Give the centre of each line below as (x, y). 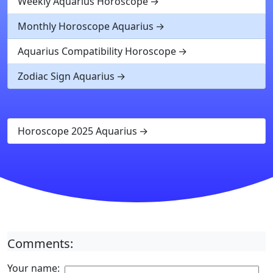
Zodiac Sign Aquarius (66, 76)
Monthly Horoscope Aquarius (86, 26)
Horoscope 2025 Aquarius (77, 131)
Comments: (40, 243)
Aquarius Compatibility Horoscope (97, 51)
